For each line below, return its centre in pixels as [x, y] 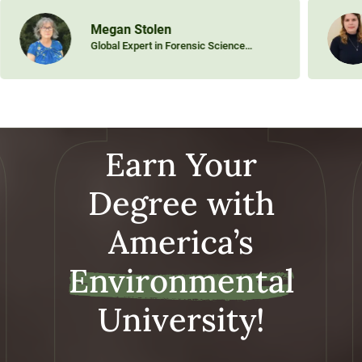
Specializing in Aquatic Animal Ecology [179, 64]
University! [181, 320]
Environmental [181, 281]
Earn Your [181, 165]
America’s [181, 242]
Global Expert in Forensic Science [167, 46]
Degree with [181, 204]
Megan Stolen [130, 30]
